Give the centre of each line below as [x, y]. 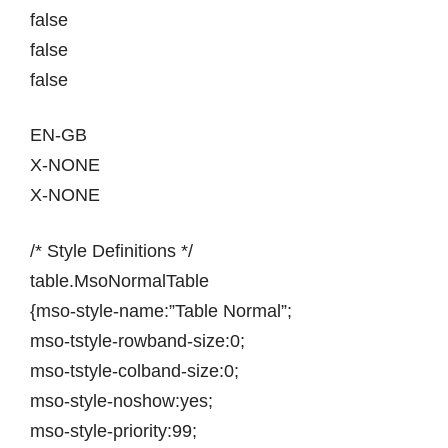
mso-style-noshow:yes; [121, 400]
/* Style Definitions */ [111, 250]
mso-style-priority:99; [113, 430]
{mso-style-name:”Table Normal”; [161, 310]
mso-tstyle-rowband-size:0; [137, 340]
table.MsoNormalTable [119, 280]
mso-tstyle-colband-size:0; [134, 370]
